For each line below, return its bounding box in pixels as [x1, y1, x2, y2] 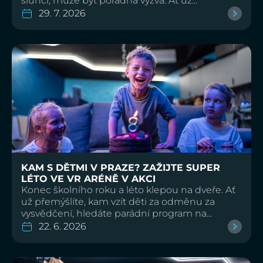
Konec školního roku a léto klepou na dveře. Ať [21, 184, 235, 195]
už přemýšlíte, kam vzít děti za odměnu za [21, 195, 215, 207]
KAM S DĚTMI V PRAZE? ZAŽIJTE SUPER [21, 161, 220, 173]
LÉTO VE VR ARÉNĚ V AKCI [21, 173, 156, 184]
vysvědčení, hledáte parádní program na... [21, 207, 212, 219]
